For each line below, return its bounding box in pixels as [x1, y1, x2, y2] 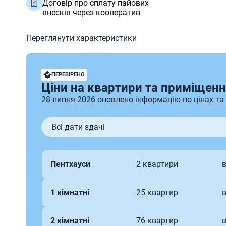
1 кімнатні [50, 188, 89, 197]
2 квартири [136, 159, 179, 169]
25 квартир [136, 188, 179, 197]
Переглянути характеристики [26, 33, 137, 43]
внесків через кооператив [42, 8, 140, 17]
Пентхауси [50, 159, 90, 169]
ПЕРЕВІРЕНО [51, 71, 85, 78]
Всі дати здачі [51, 122, 105, 132]
